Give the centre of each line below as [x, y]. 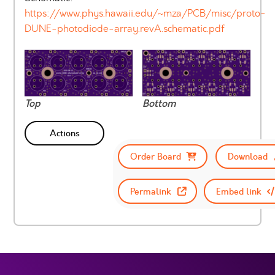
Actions [64, 133]
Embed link [238, 191]
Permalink [151, 191]
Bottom [159, 103]
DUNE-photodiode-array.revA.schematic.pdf [125, 29]
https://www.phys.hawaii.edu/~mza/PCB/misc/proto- [145, 13]
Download [248, 157]
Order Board [155, 157]
